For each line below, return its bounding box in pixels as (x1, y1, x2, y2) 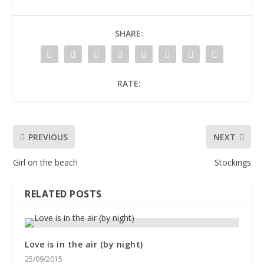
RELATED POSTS (25, 187, 102, 200)
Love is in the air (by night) (25, 239, 143, 250)
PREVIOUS (28, 131, 68, 143)
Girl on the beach (13, 157, 78, 168)
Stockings (214, 157, 251, 168)
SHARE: (115, 28, 143, 39)
